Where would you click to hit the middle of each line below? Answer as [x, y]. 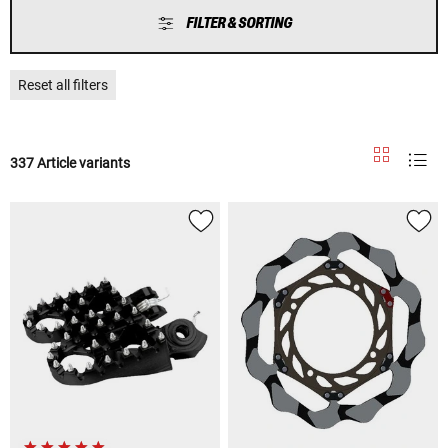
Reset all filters [63, 84]
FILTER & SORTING [238, 23]
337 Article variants [70, 162]
